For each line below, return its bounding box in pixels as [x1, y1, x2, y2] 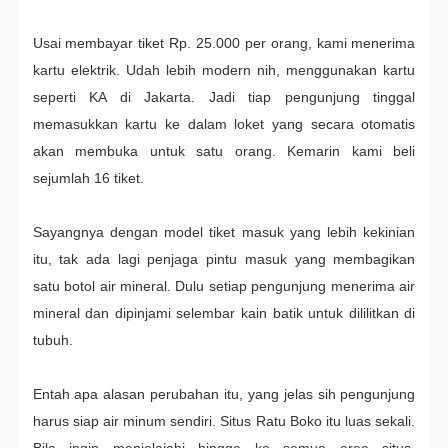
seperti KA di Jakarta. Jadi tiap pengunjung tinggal [32, 89, 416, 106]
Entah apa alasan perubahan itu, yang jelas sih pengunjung [32, 386, 416, 403]
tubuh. [32, 332, 77, 349]
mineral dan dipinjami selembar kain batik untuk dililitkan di [32, 305, 416, 322]
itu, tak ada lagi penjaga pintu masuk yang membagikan [32, 251, 416, 268]
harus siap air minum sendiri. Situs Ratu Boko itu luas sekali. [32, 413, 416, 430]
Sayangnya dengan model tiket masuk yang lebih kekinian [32, 224, 416, 241]
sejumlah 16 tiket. [32, 170, 148, 187]
